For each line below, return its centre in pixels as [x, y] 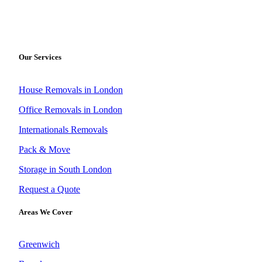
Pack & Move [44, 149]
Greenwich [39, 244]
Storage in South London [65, 169]
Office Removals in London [70, 109]
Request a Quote [49, 189]
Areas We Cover [46, 212]
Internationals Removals [63, 129]
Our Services [40, 57]
